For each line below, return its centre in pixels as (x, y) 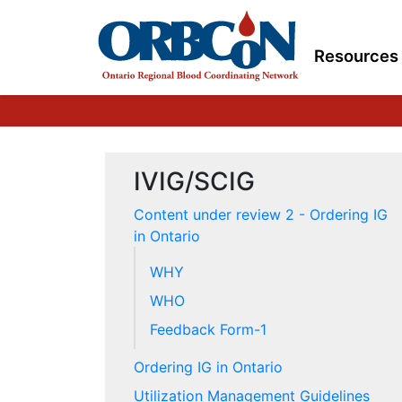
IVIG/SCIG (194, 181)
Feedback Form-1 (208, 329)
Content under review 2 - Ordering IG (261, 214)
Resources (356, 56)
